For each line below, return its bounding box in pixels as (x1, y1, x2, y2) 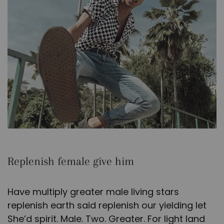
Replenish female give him (7, 154, 134, 168)
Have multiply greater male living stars (7, 185, 179, 198)
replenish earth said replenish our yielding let (7, 199, 206, 212)
